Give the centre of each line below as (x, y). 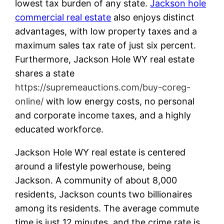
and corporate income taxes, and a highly (103, 115)
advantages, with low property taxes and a (106, 31)
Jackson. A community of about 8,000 (96, 180)
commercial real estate (63, 17)
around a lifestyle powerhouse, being (93, 166)
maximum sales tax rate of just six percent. (106, 45)
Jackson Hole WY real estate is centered (100, 152)
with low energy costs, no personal (119, 101)
